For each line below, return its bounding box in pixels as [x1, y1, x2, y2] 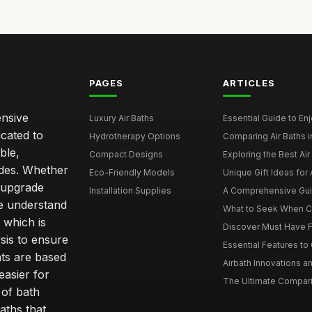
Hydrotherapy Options [89, 131, 181, 142]
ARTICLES [222, 77, 275, 89]
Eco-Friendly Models [89, 167, 175, 178]
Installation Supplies [89, 185, 172, 196]
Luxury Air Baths [89, 113, 155, 124]
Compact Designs [89, 149, 164, 160]
